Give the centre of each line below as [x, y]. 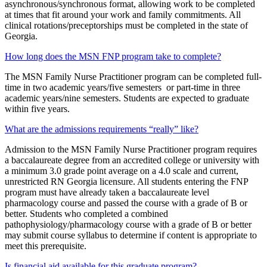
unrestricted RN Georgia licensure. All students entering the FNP [126, 182]
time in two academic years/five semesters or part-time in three [122, 88]
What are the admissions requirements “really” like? [102, 129]
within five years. [37, 109]
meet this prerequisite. [46, 246]
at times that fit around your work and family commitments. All [123, 15]
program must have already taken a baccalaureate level [107, 193]
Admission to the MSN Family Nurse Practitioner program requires [131, 150]
